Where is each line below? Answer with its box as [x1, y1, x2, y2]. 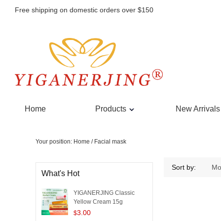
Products [95, 105, 126, 113]
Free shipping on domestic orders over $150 [15, 6, 153, 14]
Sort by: [172, 163, 196, 171]
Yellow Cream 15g [74, 198, 123, 205]
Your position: [36, 138, 74, 145]
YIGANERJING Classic [74, 189, 135, 196]
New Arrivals [176, 105, 220, 113]
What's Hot [41, 169, 79, 178]
